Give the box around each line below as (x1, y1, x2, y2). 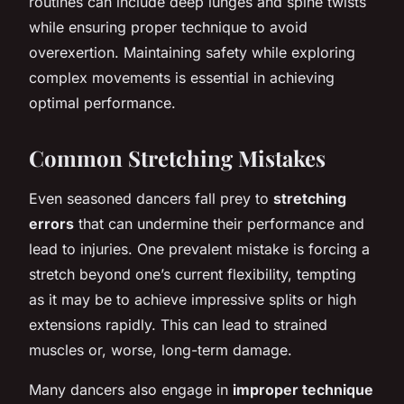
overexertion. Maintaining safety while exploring (29, 42, 355, 61)
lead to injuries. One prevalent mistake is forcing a (29, 239, 370, 258)
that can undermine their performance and (74, 214, 364, 233)
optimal (29, 93, 84, 112)
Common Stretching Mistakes (29, 142, 326, 172)
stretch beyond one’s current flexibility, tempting (29, 264, 356, 283)
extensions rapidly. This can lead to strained (29, 315, 327, 334)
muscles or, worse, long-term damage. (29, 340, 292, 359)
